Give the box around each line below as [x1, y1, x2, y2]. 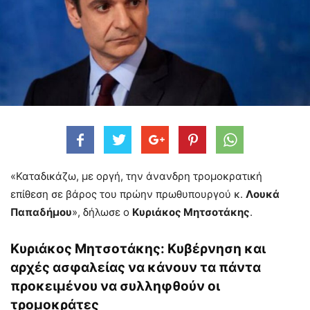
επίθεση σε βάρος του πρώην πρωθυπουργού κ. [10, 187, 246, 201]
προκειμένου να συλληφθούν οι [10, 277, 220, 294]
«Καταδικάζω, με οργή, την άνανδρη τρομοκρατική [10, 169, 262, 183]
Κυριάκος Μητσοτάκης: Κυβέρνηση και [10, 240, 266, 257]
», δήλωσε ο [72, 205, 132, 219]
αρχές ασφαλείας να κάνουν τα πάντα [10, 259, 261, 275]
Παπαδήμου [10, 205, 72, 219]
